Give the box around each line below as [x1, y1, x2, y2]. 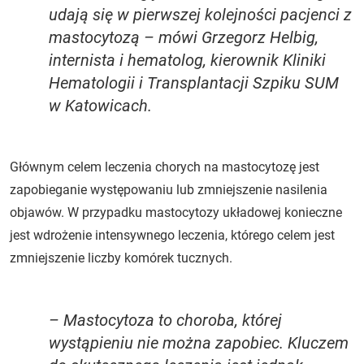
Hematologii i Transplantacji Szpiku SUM [49, 72, 339, 93]
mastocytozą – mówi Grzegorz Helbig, [49, 27, 318, 47]
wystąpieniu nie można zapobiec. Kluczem [49, 332, 349, 353]
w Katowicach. [49, 95, 152, 115]
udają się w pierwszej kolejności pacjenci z [49, 4, 352, 24]
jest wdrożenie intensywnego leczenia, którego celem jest [10, 227, 335, 243]
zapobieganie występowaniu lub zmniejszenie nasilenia [10, 181, 327, 197]
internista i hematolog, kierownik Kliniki [49, 50, 326, 70]
